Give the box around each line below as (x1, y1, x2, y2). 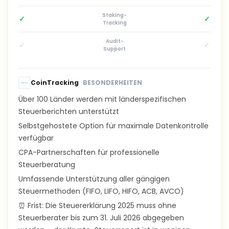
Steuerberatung (18, 159, 75, 170)
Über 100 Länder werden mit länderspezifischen (18, 94, 186, 104)
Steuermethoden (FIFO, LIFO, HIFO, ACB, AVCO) (18, 186, 184, 196)
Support (103, 45, 126, 53)
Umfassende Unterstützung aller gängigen (18, 174, 170, 184)
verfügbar (18, 133, 54, 143)
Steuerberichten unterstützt (18, 106, 119, 117)
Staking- (102, 11, 127, 19)
